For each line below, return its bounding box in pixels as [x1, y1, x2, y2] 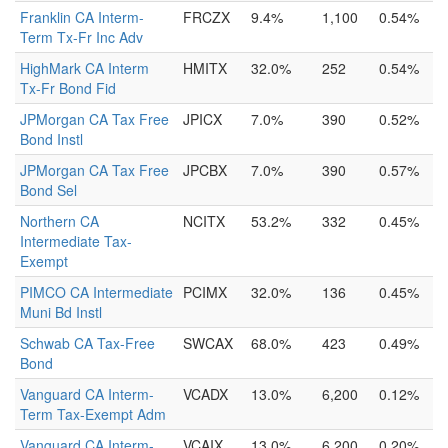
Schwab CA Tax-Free [20, 333, 155, 353]
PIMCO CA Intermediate [20, 282, 173, 302]
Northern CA [20, 211, 99, 231]
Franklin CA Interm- [20, 7, 144, 27]
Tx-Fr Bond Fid [20, 78, 116, 98]
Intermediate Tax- [20, 231, 132, 251]
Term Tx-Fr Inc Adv [20, 27, 143, 47]
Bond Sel [20, 180, 77, 200]
